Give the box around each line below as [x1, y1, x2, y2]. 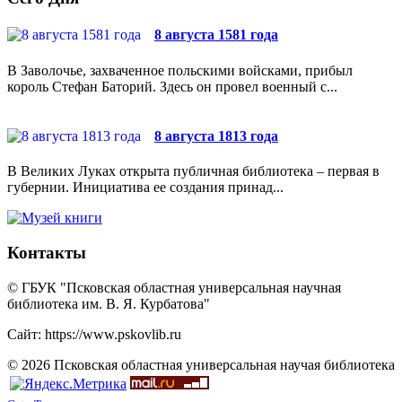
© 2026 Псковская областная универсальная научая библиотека [7, 356, 395, 372]
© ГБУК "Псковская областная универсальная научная [7, 279, 341, 295]
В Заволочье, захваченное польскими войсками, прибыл [7, 62, 353, 78]
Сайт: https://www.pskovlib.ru [7, 326, 181, 342]
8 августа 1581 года [154, 27, 278, 43]
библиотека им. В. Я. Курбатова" [7, 295, 210, 311]
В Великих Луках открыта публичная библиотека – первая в [7, 163, 380, 179]
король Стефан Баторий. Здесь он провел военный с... [7, 78, 337, 94]
